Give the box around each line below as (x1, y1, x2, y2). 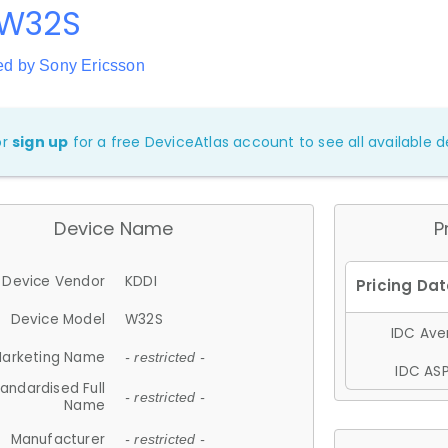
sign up (12, 132, 69, 152)
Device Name (54, 216, 174, 241)
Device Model (10, 309, 105, 329)
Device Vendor (2, 271, 105, 291)
